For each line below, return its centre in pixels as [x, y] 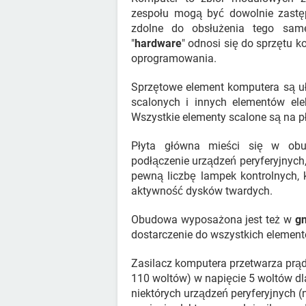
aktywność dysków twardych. [202, 191]
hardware [158, 43]
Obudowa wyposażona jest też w [213, 220]
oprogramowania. [174, 58]
